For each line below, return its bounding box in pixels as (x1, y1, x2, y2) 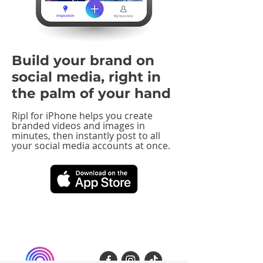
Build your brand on (12, 52, 154, 69)
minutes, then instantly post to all (12, 129, 160, 142)
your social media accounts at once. (12, 139, 170, 152)
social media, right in (12, 69, 161, 85)
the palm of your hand (12, 85, 171, 102)
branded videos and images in (12, 119, 145, 132)
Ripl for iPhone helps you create (12, 109, 153, 122)
